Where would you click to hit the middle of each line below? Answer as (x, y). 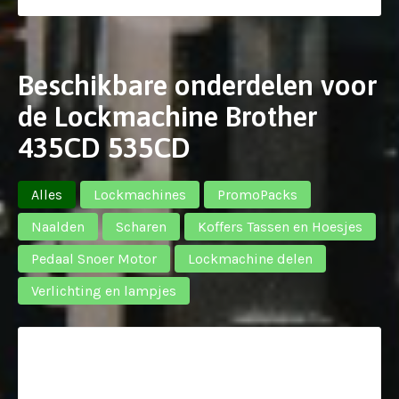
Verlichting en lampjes (104, 291)
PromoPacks (257, 195)
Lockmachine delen (250, 259)
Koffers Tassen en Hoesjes (280, 227)
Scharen (141, 227)
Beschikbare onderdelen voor (198, 85)
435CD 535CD (104, 147)
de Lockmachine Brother (168, 116)
